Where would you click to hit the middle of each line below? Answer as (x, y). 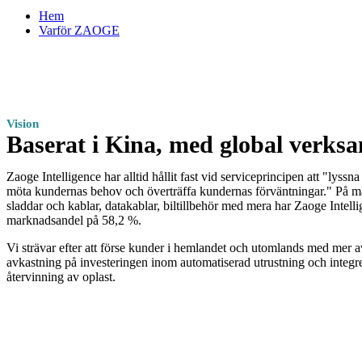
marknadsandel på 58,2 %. (74, 221)
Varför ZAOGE (79, 30)
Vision (23, 124)
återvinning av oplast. (61, 277)
